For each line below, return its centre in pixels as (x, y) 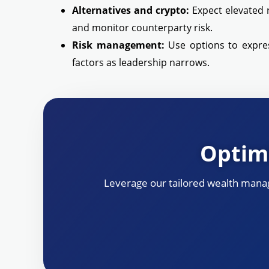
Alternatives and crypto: (131, 11)
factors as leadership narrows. (141, 63)
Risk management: (118, 45)
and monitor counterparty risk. (142, 28)
